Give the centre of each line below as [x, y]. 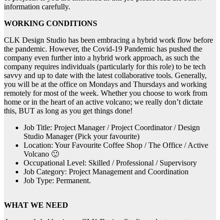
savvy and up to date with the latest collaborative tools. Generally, [105, 75]
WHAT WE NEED [36, 205]
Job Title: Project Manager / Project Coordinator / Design [112, 127]
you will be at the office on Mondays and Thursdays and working [105, 84]
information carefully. [37, 6]
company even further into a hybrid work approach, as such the [102, 57]
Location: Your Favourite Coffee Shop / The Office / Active [116, 145]
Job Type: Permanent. [57, 180]
